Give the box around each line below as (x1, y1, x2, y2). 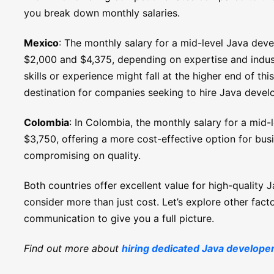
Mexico (23, 37, 59, 49)
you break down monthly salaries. (23, 7, 180, 19)
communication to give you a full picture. (23, 212, 214, 224)
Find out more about (23, 242, 122, 254)
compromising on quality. (23, 149, 141, 161)
